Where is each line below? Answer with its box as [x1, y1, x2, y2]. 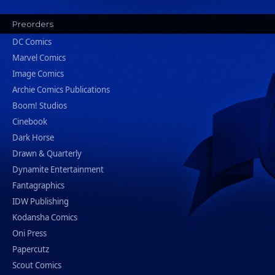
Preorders [12, 19, 53, 29]
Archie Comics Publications [12, 84, 110, 96]
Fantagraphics [12, 180, 64, 192]
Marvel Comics [12, 52, 66, 64]
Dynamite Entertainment [12, 164, 104, 176]
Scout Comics [12, 260, 61, 271]
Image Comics [12, 68, 64, 80]
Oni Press [12, 228, 47, 239]
